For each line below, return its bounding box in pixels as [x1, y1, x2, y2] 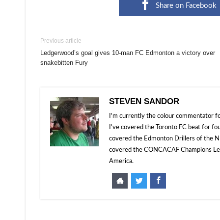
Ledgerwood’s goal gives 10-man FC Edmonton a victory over [40, 49, 215, 56]
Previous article [40, 37, 82, 44]
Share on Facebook [155, 2, 217, 9]
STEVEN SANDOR [109, 97, 179, 106]
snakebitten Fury [40, 59, 88, 66]
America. [109, 158, 134, 165]
